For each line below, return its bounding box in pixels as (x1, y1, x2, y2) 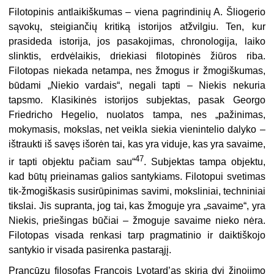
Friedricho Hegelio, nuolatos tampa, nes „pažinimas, (9, 109, 265, 120)
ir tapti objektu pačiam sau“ (9, 156, 135, 167)
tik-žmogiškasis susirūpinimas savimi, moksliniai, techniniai (9, 185, 265, 196)
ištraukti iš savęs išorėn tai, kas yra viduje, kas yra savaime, (9, 138, 265, 149)
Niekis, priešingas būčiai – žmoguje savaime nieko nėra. (9, 215, 265, 226)
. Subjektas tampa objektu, (143, 156, 265, 167)
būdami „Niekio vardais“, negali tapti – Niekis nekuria (9, 80, 265, 91)
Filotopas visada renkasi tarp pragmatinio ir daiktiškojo (9, 229, 265, 240)
